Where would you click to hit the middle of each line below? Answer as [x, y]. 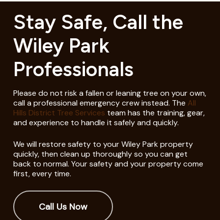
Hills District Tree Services [59, 112]
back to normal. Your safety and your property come [108, 164]
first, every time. [42, 173]
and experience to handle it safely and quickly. [96, 122]
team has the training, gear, [155, 112]
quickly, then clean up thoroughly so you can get [100, 154]
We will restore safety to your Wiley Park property [103, 144]
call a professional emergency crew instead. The [100, 103]
